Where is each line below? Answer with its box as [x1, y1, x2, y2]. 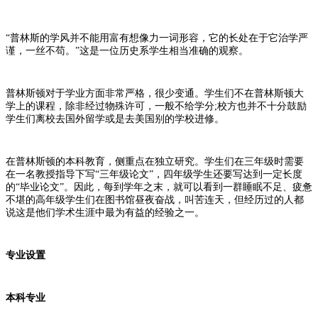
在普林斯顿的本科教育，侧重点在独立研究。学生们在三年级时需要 [6, 155, 304, 167]
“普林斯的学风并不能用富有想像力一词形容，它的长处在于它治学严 [6, 32, 308, 43]
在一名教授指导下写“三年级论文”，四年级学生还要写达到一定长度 [6, 168, 302, 180]
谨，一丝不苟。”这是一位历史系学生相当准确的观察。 [6, 45, 248, 56]
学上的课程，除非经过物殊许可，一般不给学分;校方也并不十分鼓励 [6, 100, 307, 111]
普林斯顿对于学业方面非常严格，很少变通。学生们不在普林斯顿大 [6, 87, 304, 99]
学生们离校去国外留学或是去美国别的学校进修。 [6, 113, 224, 124]
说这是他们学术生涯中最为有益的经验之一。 [6, 207, 204, 218]
